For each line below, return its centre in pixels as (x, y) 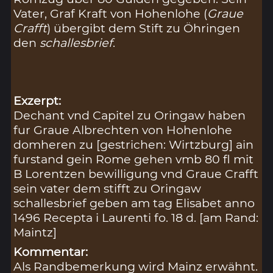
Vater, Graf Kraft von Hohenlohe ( (111, 13)
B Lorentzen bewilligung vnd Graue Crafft (136, 174)
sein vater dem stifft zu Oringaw (108, 189)
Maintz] (35, 232)
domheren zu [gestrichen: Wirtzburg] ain (134, 145)
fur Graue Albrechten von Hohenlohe (123, 130)
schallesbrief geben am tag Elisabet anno (134, 203)
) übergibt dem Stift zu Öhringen (144, 28)
